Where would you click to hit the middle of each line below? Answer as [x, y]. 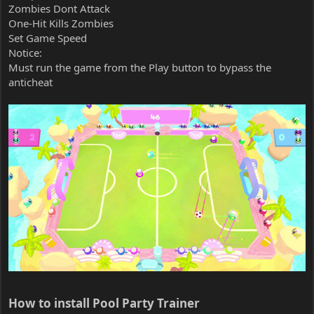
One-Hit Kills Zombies [61, 23]
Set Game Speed [48, 37]
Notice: [25, 52]
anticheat [30, 82]
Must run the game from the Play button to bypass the [140, 67]
